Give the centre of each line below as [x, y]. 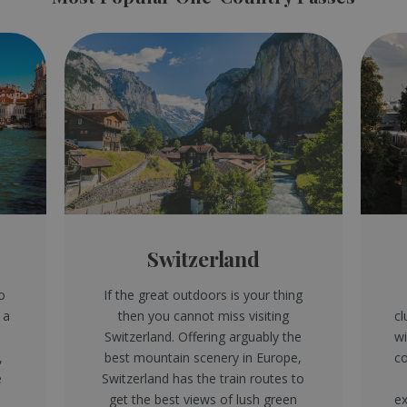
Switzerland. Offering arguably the [203, 336]
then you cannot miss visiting [203, 315]
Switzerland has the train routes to [203, 378]
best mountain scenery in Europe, [203, 357]
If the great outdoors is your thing [203, 294]
